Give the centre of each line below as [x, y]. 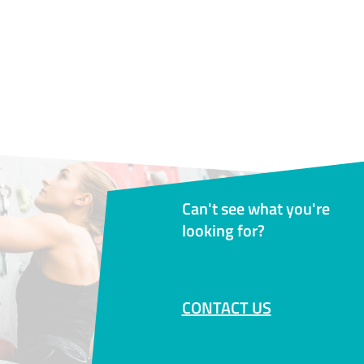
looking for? [223, 231]
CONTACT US [226, 308]
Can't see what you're [256, 209]
